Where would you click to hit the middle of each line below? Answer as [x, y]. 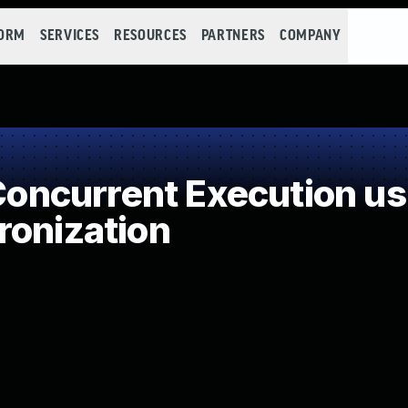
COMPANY [310, 36]
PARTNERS [233, 36]
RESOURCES [150, 36]
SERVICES [70, 36]
